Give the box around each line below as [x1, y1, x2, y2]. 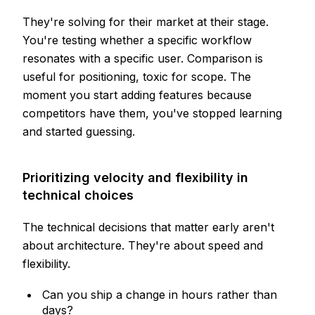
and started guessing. [22, 124, 135, 139]
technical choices [22, 187, 134, 202]
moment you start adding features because [22, 87, 252, 102]
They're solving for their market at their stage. [22, 14, 269, 29]
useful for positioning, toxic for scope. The [22, 69, 251, 84]
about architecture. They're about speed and [22, 238, 263, 252]
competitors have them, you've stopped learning [22, 105, 282, 120]
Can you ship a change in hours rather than [42, 287, 277, 302]
